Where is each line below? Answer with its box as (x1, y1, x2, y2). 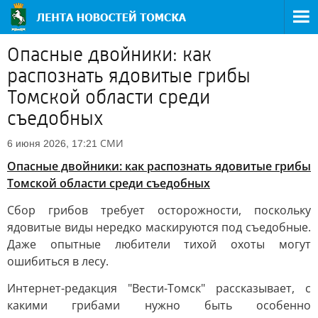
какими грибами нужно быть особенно (7, 297, 311, 313)
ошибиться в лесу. (7, 253, 109, 269)
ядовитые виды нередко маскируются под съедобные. (7, 219, 311, 235)
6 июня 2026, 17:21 (7, 138, 97, 149)
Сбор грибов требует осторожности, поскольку (7, 202, 311, 218)
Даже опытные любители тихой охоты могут (7, 236, 311, 252)
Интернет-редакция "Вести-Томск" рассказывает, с (7, 280, 311, 296)
